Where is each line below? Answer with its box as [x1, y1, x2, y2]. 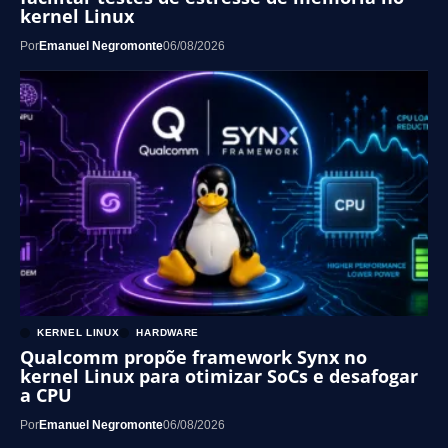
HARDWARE [136, 327, 200, 339]
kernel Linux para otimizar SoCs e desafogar [20, 364, 418, 389]
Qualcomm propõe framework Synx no [20, 345, 367, 370]
